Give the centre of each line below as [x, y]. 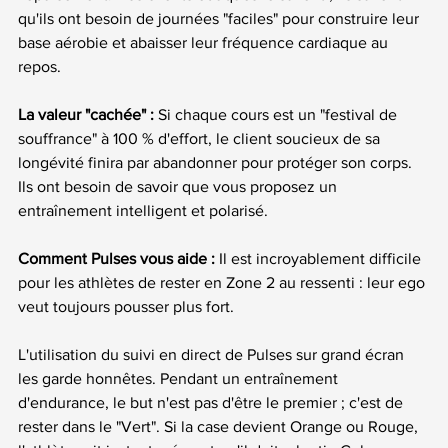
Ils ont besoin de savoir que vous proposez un [179, 186]
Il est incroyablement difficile [320, 258]
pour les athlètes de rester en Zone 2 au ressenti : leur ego [223, 282]
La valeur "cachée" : [86, 114]
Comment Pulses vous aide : [116, 258]
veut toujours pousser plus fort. [126, 306]
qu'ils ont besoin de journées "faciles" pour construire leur [220, 18]
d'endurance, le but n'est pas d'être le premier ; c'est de [212, 402]
